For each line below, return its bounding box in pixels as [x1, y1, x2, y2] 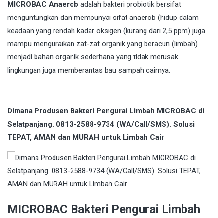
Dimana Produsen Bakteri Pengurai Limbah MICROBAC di [7, 107, 204, 116]
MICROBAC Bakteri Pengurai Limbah [7, 202, 200, 217]
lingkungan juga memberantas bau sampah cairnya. [7, 66, 170, 75]
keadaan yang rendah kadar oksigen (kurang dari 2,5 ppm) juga [7, 26, 205, 36]
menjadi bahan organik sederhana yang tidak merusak [7, 53, 178, 62]
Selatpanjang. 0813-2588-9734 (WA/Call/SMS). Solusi [7, 120, 195, 129]
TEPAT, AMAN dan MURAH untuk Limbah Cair [7, 133, 164, 142]
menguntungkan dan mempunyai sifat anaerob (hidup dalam [7, 13, 199, 22]
